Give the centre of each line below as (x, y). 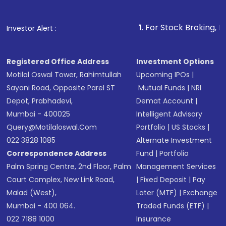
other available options (75, 26)
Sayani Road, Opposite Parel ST (61, 88)
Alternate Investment (174, 140)
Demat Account (165, 101)
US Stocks (189, 127)
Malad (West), (32, 193)
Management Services (176, 166)
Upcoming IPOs (163, 75)
